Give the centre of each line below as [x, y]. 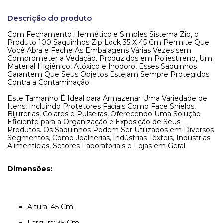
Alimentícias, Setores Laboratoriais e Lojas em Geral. [97, 146]
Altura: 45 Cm [50, 207]
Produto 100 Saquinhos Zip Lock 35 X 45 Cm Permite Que [108, 42]
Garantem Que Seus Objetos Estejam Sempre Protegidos [108, 74]
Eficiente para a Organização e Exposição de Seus [94, 122]
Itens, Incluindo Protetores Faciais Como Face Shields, [102, 106]
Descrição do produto [50, 18]
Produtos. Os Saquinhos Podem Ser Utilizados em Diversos [111, 130]
